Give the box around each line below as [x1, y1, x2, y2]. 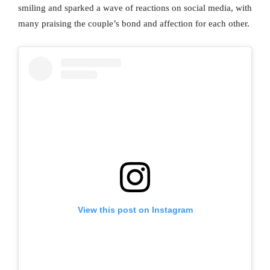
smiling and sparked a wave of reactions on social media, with [18, 3, 252, 13]
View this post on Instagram [77, 204, 193, 215]
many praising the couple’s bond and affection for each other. [18, 19, 250, 29]
